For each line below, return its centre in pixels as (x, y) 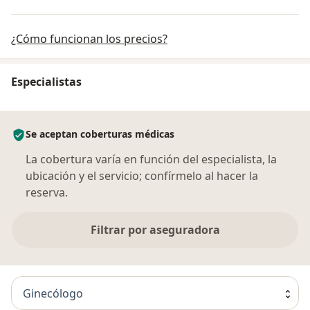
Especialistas (46, 82)
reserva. (47, 193)
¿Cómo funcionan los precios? (89, 39)
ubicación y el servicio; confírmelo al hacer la (142, 176)
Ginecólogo (53, 293)
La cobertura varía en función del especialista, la (151, 159)
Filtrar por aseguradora (155, 230)
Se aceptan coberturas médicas (100, 134)
